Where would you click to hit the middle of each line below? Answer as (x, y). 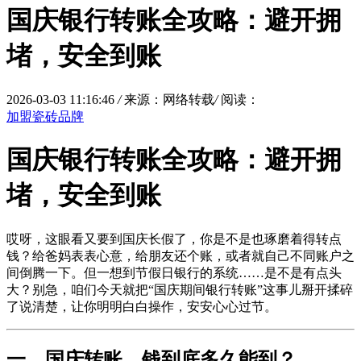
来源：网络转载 (169, 99)
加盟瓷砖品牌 (45, 116)
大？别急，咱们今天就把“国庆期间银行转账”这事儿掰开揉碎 (180, 289)
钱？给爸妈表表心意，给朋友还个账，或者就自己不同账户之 (180, 255)
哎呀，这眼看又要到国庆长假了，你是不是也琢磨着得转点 (174, 239)
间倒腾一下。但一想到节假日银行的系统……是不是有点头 (174, 272)
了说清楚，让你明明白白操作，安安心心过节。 (142, 306)
